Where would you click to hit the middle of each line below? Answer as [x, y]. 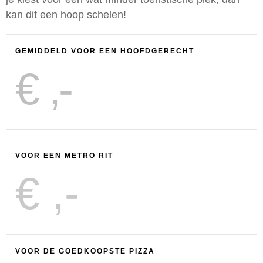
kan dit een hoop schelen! [68, 15]
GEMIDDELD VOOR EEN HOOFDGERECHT [105, 51]
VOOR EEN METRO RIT [64, 156]
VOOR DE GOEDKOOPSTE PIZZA [85, 252]
